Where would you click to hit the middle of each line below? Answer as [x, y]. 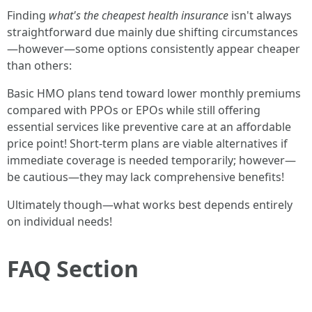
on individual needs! [60, 221]
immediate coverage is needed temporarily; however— [151, 160]
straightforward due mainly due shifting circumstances [153, 32]
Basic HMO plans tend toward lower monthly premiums [154, 93]
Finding [28, 15]
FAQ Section [73, 268]
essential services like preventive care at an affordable [149, 127]
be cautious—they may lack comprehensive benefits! [146, 177]
